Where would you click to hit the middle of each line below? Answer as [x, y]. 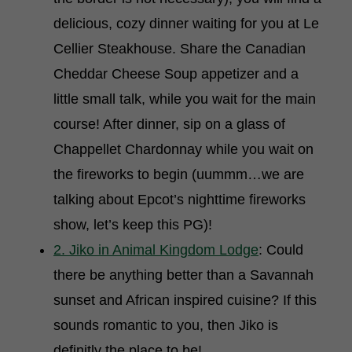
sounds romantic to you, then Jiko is [166, 325]
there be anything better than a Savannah [183, 275]
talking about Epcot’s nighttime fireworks [180, 200]
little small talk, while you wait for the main [185, 99]
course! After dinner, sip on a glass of [169, 124]
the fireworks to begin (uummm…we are [179, 174]
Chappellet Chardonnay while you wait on [183, 149]
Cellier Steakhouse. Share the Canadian [180, 49]
